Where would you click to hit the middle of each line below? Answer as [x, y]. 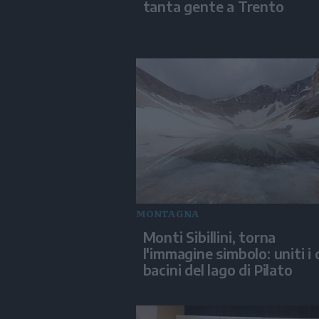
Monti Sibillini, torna [209, 237]
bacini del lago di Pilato [218, 270]
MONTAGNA [167, 214]
